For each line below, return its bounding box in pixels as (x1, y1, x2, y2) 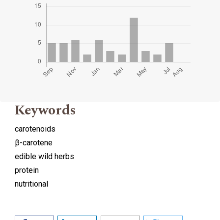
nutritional (15, 179, 48, 189)
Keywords (15, 99, 76, 121)
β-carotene (15, 137, 53, 147)
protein (15, 165, 39, 175)
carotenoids (15, 124, 55, 134)
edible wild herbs (15, 151, 74, 161)
